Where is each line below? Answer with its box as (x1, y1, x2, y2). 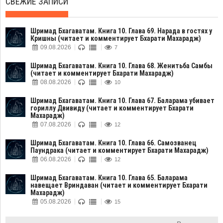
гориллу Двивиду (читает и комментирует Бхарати (30, 104, 194, 112)
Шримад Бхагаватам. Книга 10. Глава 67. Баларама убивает (30, 97, 215, 105)
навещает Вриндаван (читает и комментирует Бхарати (30, 181, 208, 189)
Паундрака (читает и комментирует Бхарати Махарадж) (30, 146, 209, 154)
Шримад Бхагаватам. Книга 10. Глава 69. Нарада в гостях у (30, 27, 212, 35)
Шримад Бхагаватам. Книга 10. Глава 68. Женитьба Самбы (30, 62, 213, 70)
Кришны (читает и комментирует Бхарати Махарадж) (30, 34, 201, 42)
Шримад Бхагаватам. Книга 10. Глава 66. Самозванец (30, 139, 196, 147)
